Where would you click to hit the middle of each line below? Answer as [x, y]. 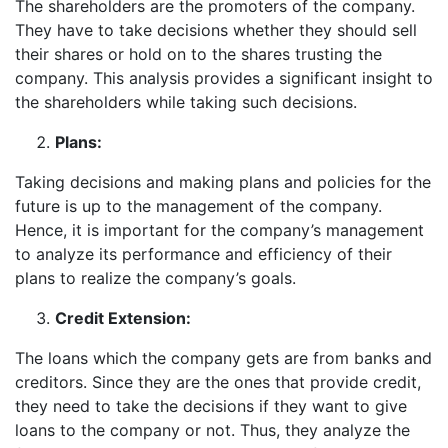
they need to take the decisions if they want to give [211, 406]
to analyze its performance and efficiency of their [203, 254]
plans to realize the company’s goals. [155, 278]
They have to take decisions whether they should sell [216, 30]
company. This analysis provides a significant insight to [224, 78]
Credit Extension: [123, 318]
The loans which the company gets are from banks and [223, 358]
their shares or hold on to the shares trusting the [198, 54]
